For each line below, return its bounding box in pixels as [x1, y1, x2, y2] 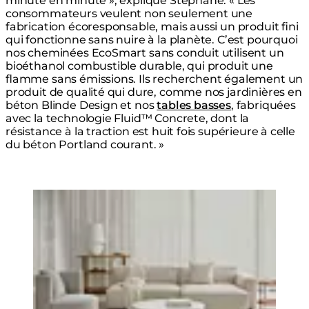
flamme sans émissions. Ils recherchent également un [6, 72, 303, 86]
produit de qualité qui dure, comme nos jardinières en [6, 86, 302, 99]
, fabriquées [230, 99, 296, 112]
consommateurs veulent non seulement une [6, 7, 253, 21]
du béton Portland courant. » [6, 138, 165, 152]
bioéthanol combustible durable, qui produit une [6, 59, 273, 73]
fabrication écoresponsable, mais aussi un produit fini [6, 20, 299, 34]
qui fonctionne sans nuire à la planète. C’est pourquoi [6, 33, 298, 47]
